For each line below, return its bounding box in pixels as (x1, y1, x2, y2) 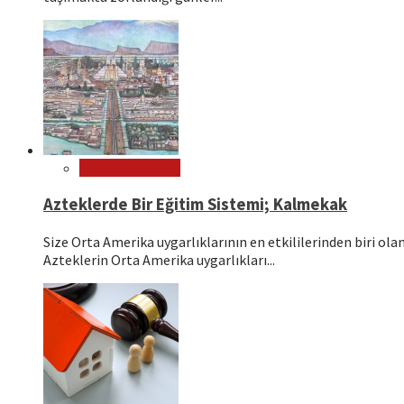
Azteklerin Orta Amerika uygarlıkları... (43, 250, 275, 269)
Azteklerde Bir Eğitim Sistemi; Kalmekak (43, 193, 347, 215)
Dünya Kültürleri (79, 159, 180, 178)
